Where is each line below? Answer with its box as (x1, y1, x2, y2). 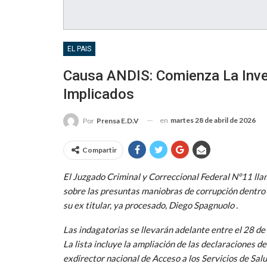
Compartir (82, 145, 117, 154)
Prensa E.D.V (97, 116, 139, 125)
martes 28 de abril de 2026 (170, 115, 256, 125)
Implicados (63, 85, 134, 103)
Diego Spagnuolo (169, 199, 234, 210)
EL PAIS (67, 44, 91, 53)
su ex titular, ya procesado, (63, 199, 169, 210)
